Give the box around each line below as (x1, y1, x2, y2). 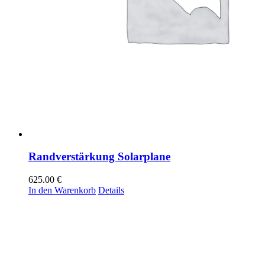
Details (98, 185, 124, 196)
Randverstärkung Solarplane (28, 150, 170, 163)
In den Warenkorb (28, 185, 96, 196)
